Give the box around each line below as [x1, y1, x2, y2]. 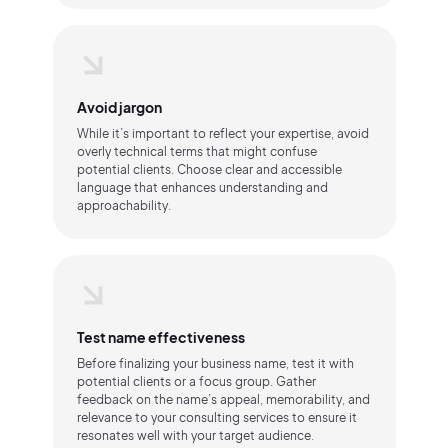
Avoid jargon [76, 98, 162, 116]
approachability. [76, 198, 171, 213]
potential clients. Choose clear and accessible [76, 162, 342, 177]
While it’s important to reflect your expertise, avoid [76, 126, 369, 141]
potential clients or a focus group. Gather [76, 374, 316, 389]
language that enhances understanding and [76, 180, 328, 195]
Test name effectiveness [76, 328, 245, 346]
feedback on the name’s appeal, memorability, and [76, 392, 370, 407]
